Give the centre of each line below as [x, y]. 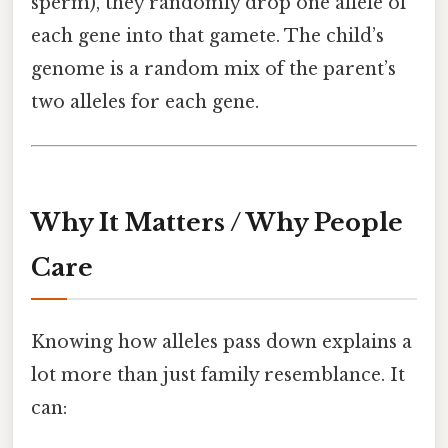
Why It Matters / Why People [217, 223]
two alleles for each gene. [145, 102]
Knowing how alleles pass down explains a [221, 342]
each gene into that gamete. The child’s [207, 36]
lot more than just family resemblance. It [218, 375]
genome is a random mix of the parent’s [213, 69]
